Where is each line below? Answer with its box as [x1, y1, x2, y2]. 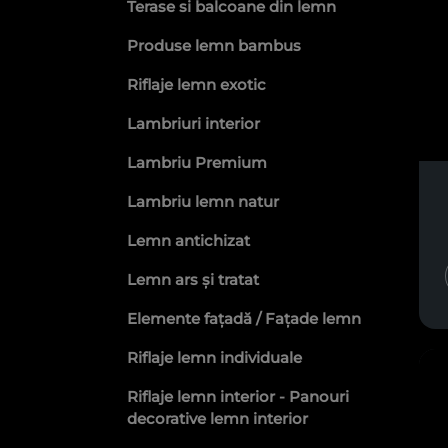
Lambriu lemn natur [127, 192, 279, 211]
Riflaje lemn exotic [127, 75, 266, 94]
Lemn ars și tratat [127, 270, 259, 289]
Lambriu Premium [127, 153, 267, 172]
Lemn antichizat [127, 231, 250, 250]
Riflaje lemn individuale [127, 348, 302, 367]
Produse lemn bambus [127, 36, 301, 55]
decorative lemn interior [127, 409, 308, 428]
